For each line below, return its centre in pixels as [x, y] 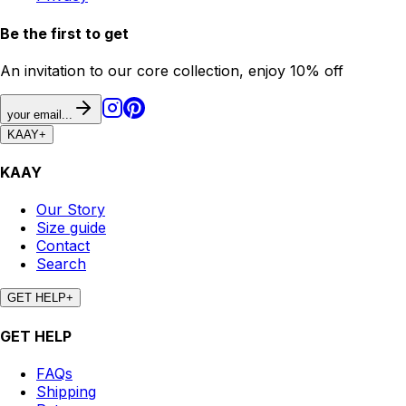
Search [61, 264]
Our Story [71, 210]
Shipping [66, 391]
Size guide [71, 228]
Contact [63, 246]
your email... [40, 114]
